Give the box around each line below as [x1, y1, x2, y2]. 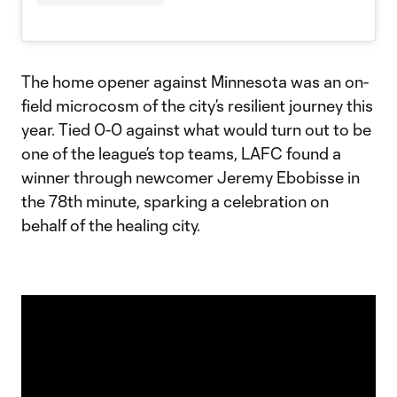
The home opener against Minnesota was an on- [21, 72, 369, 92]
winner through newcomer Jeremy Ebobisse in [21, 167, 360, 188]
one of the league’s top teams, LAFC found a [21, 144, 341, 164]
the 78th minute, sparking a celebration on [21, 191, 329, 212]
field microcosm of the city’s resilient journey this [21, 96, 373, 116]
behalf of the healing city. [21, 215, 200, 236]
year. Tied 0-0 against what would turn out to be [21, 120, 371, 140]
